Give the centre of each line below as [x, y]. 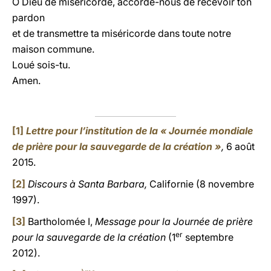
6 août [239, 146]
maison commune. [53, 49]
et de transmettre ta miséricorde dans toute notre [122, 33]
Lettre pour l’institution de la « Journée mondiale [139, 131]
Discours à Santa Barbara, [89, 184]
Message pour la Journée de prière [174, 221]
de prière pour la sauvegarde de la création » [117, 146]
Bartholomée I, [60, 221]
